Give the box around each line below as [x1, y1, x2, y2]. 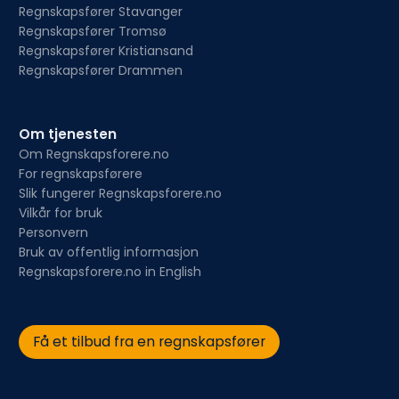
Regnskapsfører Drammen [19, 61, 183, 80]
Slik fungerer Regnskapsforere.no [19, 184, 222, 203]
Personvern [19, 224, 88, 242]
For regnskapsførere [19, 165, 142, 183]
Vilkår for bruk [19, 204, 102, 223]
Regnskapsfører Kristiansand [19, 42, 193, 61]
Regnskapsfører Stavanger [19, 3, 183, 21]
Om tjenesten [19, 125, 117, 144]
